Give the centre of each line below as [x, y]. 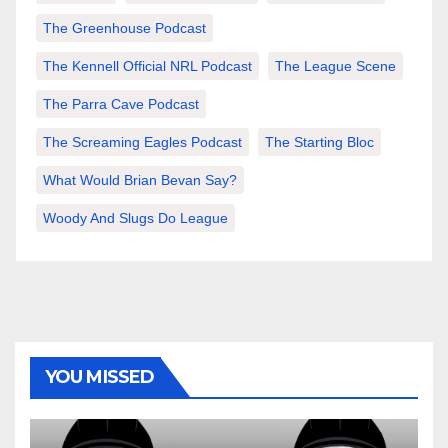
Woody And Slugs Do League [135, 218]
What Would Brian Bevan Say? [140, 180]
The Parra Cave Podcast [121, 104]
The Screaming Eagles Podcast [142, 142]
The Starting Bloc [319, 142]
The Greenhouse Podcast [124, 28]
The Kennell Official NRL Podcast [147, 66]
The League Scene [335, 66]
